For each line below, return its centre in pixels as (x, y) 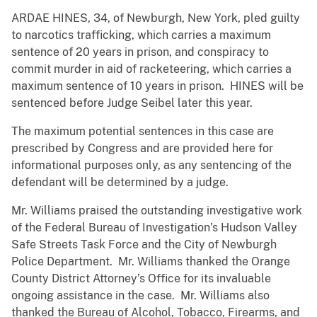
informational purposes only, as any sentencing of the (151, 166)
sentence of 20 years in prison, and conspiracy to (140, 52)
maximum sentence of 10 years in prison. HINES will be (157, 86)
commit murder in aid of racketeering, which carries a (151, 69)
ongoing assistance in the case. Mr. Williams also (140, 296)
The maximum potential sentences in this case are (143, 132)
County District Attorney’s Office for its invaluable (141, 279)
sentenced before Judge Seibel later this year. (132, 103)
